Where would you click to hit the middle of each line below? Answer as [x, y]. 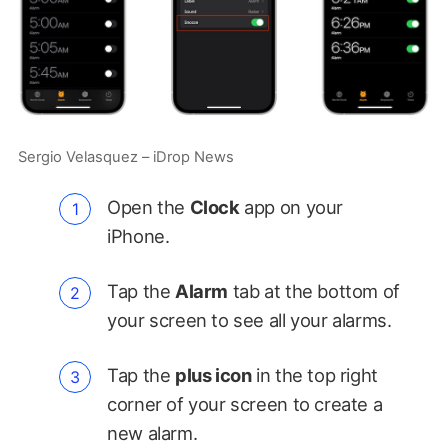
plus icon [213, 375]
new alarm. [154, 433]
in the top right [314, 375]
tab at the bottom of [314, 291]
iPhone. [138, 236]
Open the [148, 207]
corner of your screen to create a [245, 404]
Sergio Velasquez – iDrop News [125, 157]
